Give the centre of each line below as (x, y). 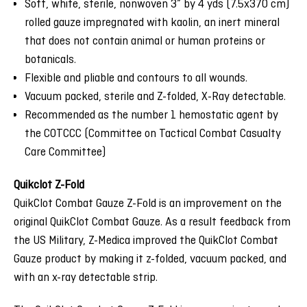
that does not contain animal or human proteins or (145, 42)
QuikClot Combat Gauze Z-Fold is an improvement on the (148, 204)
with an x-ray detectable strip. (86, 278)
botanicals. (52, 60)
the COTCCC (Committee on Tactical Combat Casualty (153, 134)
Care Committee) (65, 153)
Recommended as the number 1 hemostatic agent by (152, 116)
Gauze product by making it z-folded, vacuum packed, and (150, 260)
